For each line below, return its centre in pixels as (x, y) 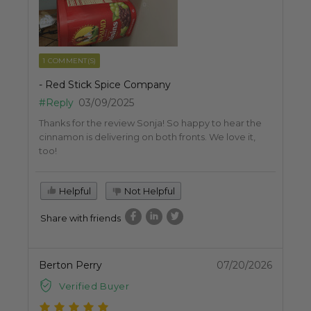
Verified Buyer (94, 286)
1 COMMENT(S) (69, 60)
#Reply (56, 102)
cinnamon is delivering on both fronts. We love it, (147, 136)
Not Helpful (149, 191)
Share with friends (81, 218)
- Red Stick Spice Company (105, 84)
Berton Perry (70, 265)
